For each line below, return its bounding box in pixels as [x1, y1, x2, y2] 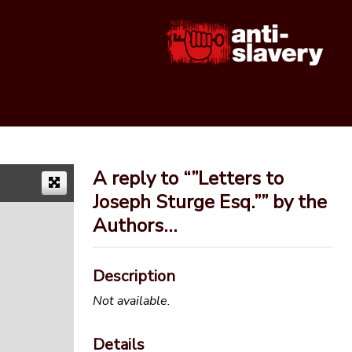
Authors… [93, 213, 177, 239]
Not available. [93, 291, 170, 310]
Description [93, 266, 175, 288]
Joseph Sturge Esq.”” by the [93, 189, 327, 215]
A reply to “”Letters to [93, 166, 284, 192]
